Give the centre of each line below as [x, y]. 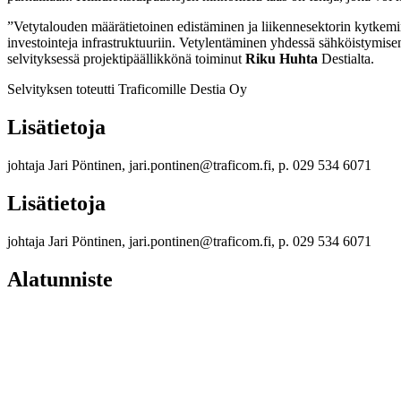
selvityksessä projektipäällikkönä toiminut [126, 59]
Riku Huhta [282, 59]
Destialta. [346, 59]
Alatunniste [60, 279]
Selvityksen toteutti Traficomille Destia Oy [127, 90]
